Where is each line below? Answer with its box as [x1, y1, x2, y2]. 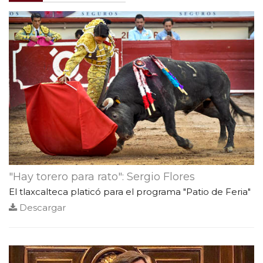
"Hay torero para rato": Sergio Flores [9, 170, 195, 184]
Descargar [17, 202, 66, 214]
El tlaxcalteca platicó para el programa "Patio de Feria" [9, 186, 251, 198]
